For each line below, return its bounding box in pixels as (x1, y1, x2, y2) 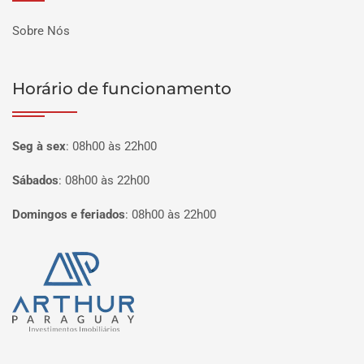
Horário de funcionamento (12, 79, 232, 98)
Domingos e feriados (12, 207, 125, 222)
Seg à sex (12, 139, 66, 154)
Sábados (12, 173, 58, 188)
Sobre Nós (12, 24, 70, 38)
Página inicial (12, 254, 109, 274)
